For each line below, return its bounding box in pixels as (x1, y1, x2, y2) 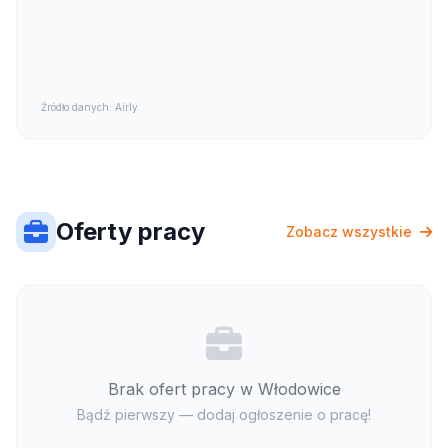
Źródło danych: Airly (41, 101, 138, 114)
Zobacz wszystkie (286, 223, 416, 241)
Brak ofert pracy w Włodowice (107, 379, 341, 400)
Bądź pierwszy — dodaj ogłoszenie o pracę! (77, 406, 371, 424)
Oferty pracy (56, 217, 205, 247)
